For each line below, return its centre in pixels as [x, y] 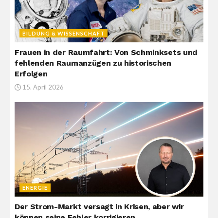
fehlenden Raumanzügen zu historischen [93, 63]
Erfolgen [31, 74]
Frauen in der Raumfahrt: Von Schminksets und [106, 52]
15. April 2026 [42, 87]
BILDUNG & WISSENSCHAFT [64, 33]
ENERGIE [35, 188]
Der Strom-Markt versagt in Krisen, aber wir [99, 207]
